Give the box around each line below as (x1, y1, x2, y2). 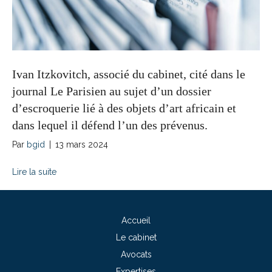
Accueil (121, 215, 151, 225)
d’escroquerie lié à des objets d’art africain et (12, 101, 236, 115)
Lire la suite (12, 166, 56, 177)
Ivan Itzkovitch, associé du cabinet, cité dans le (12, 67, 245, 81)
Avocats (120, 249, 152, 259)
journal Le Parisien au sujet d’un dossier (12, 84, 211, 98)
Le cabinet (115, 232, 157, 242)
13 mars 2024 (55, 139, 108, 149)
